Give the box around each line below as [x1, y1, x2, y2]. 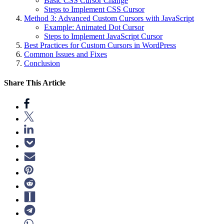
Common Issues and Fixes [24, 49, 107, 58]
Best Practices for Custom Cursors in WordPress [24, 40, 176, 49]
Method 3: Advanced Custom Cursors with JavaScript [24, 13, 194, 22]
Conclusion [24, 58, 60, 67]
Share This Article [4, 78, 65, 87]
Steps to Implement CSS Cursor [44, 4, 144, 13]
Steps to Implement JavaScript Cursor [44, 31, 162, 40]
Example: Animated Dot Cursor [44, 22, 144, 31]
